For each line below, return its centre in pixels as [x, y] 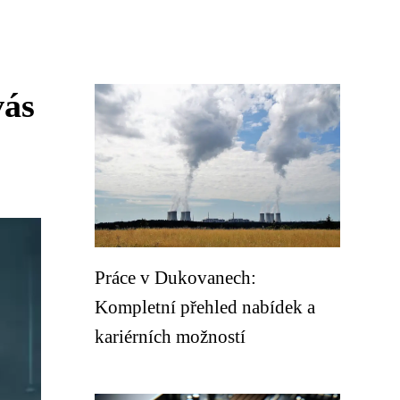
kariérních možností [170, 336]
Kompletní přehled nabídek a [205, 307]
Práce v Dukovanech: [175, 277]
